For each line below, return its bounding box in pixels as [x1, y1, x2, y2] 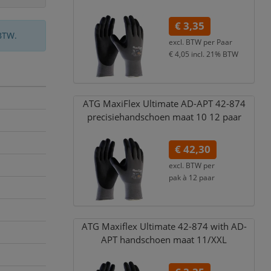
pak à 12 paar [169, 172, 215, 182]
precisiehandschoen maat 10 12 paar [87, 110, 241, 123]
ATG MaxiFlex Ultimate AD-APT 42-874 [82, 97, 246, 110]
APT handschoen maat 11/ [101, 233, 212, 247]
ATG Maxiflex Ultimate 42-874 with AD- [81, 220, 247, 233]
